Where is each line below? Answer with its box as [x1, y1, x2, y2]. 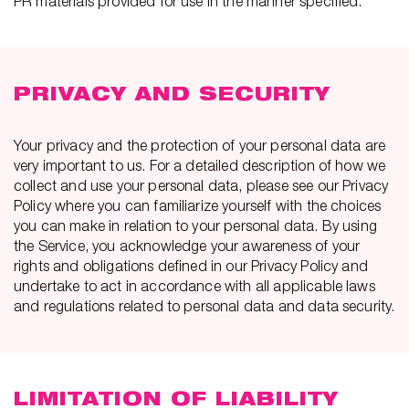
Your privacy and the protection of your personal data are [14, 137, 386, 153]
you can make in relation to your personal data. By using [14, 217, 377, 234]
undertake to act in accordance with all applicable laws [14, 278, 375, 294]
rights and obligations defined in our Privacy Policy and [14, 257, 368, 274]
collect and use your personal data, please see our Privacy [14, 177, 389, 194]
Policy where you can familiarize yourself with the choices [14, 197, 382, 214]
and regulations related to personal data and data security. [14, 298, 395, 314]
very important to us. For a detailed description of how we [14, 157, 386, 173]
